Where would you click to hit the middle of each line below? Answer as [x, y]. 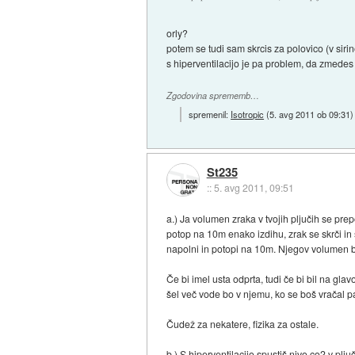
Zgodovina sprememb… [213, 96]
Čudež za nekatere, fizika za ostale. [243, 323]
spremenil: [210, 114]
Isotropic [248, 114]
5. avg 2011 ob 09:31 [310, 114]
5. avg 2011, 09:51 [254, 188]
